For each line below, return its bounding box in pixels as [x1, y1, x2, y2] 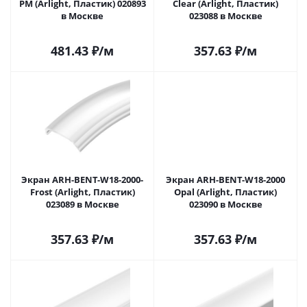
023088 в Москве [227, 10, 262, 22]
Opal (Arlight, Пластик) [174, 186, 277, 198]
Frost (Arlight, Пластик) [29, 186, 135, 198]
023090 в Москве [227, 198, 262, 210]
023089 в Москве [84, 198, 119, 210]
